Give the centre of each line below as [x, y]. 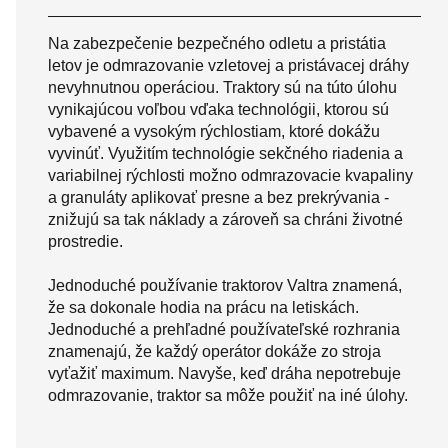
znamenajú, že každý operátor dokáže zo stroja [214, 351]
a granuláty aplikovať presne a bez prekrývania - [218, 197]
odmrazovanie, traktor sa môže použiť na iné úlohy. [228, 395]
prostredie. [85, 241]
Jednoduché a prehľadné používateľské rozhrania [224, 329]
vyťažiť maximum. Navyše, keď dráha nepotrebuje [224, 373]
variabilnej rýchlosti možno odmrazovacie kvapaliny [230, 175]
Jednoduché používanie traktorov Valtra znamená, [225, 285]
